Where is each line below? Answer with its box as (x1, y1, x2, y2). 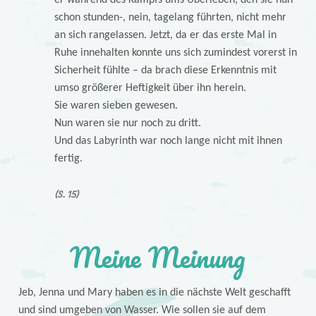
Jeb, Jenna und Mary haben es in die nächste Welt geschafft (18, 286, 291, 298)
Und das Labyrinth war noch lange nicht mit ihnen (54, 135, 282, 147)
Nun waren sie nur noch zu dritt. (54, 117, 201, 129)
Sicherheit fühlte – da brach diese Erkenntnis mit (54, 64, 276, 76)
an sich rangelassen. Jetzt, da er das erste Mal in (54, 29, 276, 41)
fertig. (54, 152, 83, 164)
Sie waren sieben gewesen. (54, 99, 178, 111)
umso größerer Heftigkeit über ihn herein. (54, 82, 246, 94)
